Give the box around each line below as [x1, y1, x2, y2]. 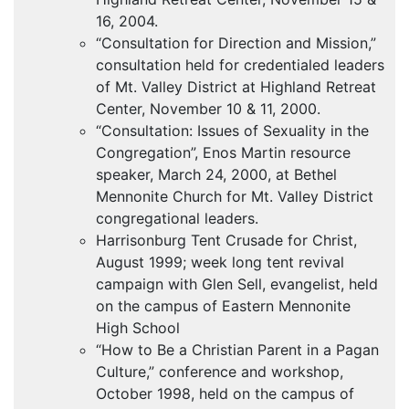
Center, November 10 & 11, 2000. [96, 100, 320, 119]
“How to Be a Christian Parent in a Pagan [96, 341, 379, 360]
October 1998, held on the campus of [96, 384, 354, 404]
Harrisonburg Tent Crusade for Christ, [96, 231, 357, 250]
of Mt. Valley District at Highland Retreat [96, 78, 376, 97]
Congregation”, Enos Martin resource [96, 143, 351, 163]
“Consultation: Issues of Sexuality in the [96, 121, 369, 141]
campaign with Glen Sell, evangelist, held [96, 275, 378, 294]
